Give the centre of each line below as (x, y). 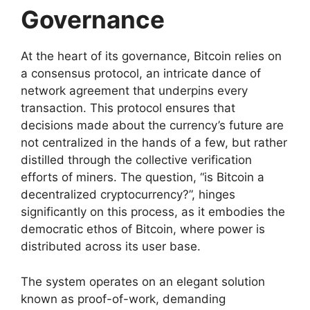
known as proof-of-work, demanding (123, 299)
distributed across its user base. (111, 247)
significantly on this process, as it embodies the (153, 212)
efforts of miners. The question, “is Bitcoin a (143, 177)
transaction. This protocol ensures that (128, 108)
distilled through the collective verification (136, 160)
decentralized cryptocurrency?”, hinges (128, 195)
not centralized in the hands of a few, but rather (154, 143)
